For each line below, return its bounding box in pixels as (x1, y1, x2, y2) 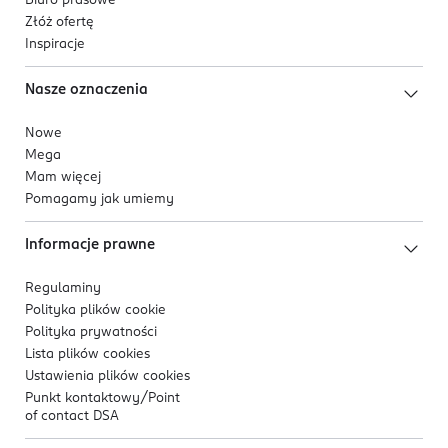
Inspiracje (25, 38, 85, 52)
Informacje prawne (25, 238, 155, 253)
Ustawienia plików (25, 370, 143, 384)
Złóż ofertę (25, 16, 94, 30)
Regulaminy (25, 282, 101, 296)
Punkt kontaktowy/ (25, 392, 148, 406)
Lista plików (25, 348, 103, 362)
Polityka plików (25, 304, 125, 318)
